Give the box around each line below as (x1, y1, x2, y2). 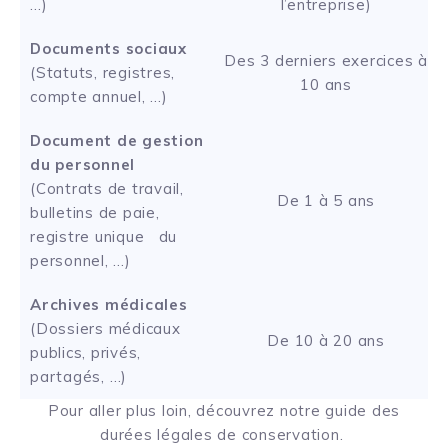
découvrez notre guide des (196, 400, 401, 420)
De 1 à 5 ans (277, 190, 375, 210)
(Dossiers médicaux (30, 318, 181, 338)
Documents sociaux (30, 38, 187, 58)
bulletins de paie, (30, 202, 160, 222)
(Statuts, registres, (30, 62, 175, 82)
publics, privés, (30, 342, 141, 362)
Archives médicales (30, 294, 188, 314)
